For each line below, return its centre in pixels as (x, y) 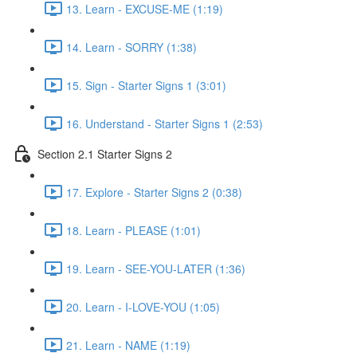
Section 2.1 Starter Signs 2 (105, 153)
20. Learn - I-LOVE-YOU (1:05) (143, 306)
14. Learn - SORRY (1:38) (131, 47)
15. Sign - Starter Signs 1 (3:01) (146, 85)
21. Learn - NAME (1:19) (128, 345)
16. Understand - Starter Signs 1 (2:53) (165, 123)
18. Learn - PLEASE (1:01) (133, 230)
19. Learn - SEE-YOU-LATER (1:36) (156, 268)
